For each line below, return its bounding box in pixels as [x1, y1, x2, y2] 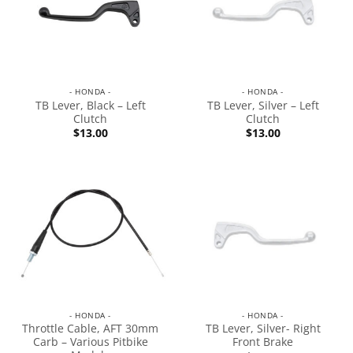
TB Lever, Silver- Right [205, 321, 321, 336]
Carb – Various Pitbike [32, 334, 148, 350]
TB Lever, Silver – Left [206, 97, 319, 113]
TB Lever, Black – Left [35, 97, 146, 113]
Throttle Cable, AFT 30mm [22, 321, 158, 336]
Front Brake [232, 334, 293, 350]
